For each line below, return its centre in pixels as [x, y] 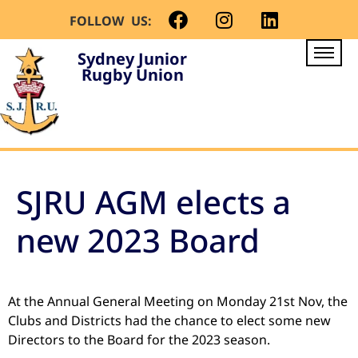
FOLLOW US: [114, 21]
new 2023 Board [138, 240]
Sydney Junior [133, 59]
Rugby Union [132, 75]
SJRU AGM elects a [153, 201]
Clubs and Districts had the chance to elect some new [169, 320]
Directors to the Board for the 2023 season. [139, 339]
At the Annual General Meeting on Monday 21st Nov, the [178, 301]
